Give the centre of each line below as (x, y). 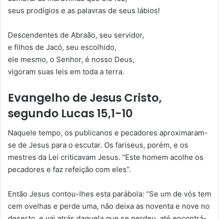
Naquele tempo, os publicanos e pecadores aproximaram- (108, 133)
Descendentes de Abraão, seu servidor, (76, 35)
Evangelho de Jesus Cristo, (85, 98)
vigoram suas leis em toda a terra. (66, 71)
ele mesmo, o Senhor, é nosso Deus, (71, 59)
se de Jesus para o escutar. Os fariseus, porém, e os (98, 145)
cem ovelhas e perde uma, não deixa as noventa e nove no (109, 206)
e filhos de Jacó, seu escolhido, (62, 47)
